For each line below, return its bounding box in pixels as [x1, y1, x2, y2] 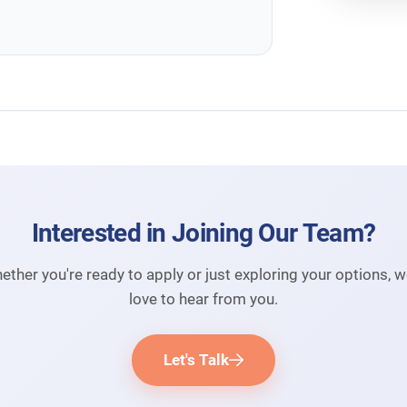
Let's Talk [164, 350, 229, 369]
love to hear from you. [129, 289, 278, 308]
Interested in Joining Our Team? [31, 217, 376, 248]
